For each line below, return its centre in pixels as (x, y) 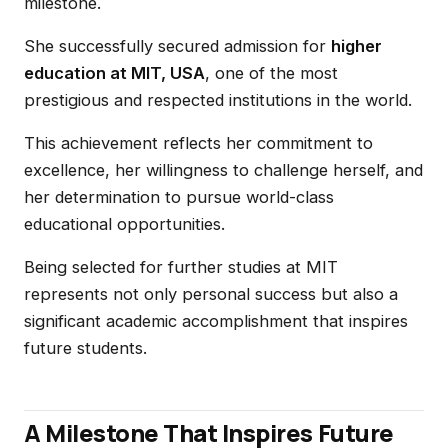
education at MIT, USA (114, 73)
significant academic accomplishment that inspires (216, 321)
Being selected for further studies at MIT (181, 267)
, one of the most (271, 73)
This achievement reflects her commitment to (198, 143)
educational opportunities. (124, 224)
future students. (85, 348)
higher (356, 46)
